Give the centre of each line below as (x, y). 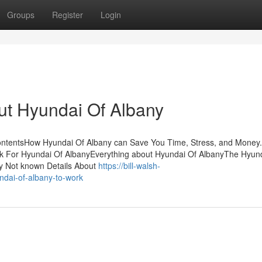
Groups (21, 15)
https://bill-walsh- (129, 166)
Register (68, 15)
